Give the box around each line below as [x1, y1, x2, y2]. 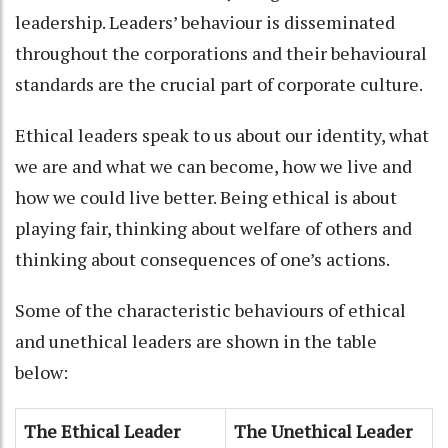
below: [15, 359, 68, 384]
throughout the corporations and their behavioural [15, 40, 427, 65]
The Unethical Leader [234, 418, 412, 443]
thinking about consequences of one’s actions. [15, 246, 397, 271]
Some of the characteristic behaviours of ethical [15, 297, 406, 322]
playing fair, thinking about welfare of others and [15, 215, 412, 240]
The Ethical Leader [24, 418, 180, 443]
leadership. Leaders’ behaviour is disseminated [15, 9, 395, 34]
